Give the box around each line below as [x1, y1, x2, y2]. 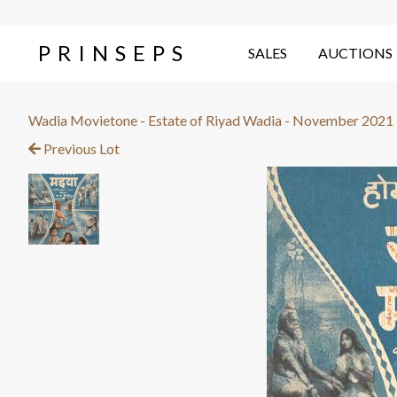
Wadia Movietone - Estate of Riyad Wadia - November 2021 [28, 112, 393, 128]
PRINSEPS [37, 40, 190, 66]
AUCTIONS [318, 44, 393, 61]
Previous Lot [41, 140, 120, 157]
